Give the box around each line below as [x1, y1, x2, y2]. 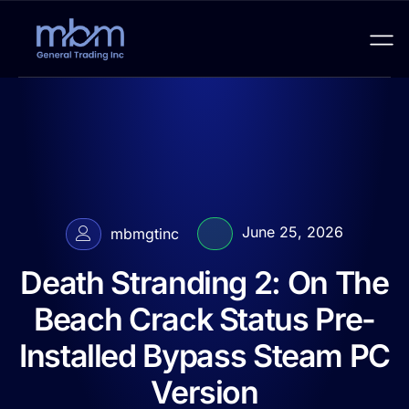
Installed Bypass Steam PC [18, 337, 390, 375]
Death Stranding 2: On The [20, 264, 389, 302]
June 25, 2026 [242, 223, 343, 241]
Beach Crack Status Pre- [34, 300, 375, 339]
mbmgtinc [110, 225, 179, 243]
